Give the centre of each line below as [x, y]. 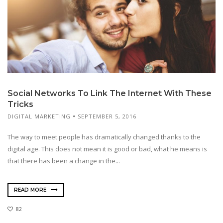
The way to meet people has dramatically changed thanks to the [104, 137]
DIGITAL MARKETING [39, 116]
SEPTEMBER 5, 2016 [107, 116]
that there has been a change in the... [64, 161]
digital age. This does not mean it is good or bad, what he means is [107, 149]
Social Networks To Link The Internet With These [110, 93]
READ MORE [31, 190]
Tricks [20, 104]
